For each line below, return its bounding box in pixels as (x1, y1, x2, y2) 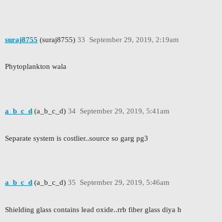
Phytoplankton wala (5, 62, 66, 71)
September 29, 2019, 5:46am (79, 178, 169, 187)
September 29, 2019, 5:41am (79, 107, 169, 115)
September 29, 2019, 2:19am (89, 35, 179, 44)
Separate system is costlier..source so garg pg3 (5, 134, 148, 142)
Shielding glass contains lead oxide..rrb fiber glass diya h (5, 205, 181, 214)
